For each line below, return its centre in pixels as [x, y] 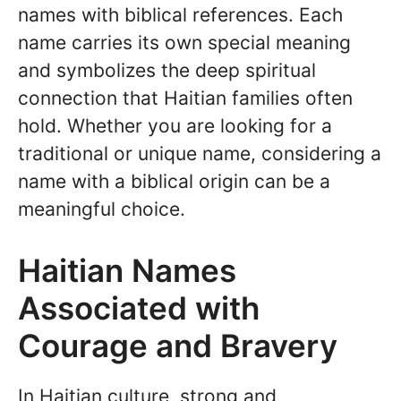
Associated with [139, 307]
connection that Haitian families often [185, 98]
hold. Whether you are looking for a [175, 126]
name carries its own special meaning [184, 43]
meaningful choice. [102, 209]
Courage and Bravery [178, 345]
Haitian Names [127, 270]
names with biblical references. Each [180, 15]
